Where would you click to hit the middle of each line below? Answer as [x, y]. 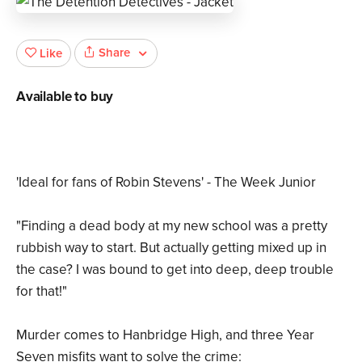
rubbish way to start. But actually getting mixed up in [171, 247]
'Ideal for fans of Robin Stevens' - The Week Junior [166, 182]
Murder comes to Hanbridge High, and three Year [165, 335]
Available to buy [65, 96]
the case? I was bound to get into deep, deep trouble [175, 269]
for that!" [42, 291]
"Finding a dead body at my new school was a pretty [172, 225]
